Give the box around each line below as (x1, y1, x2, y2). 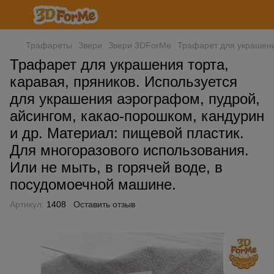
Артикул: (10, 199, 44, 209)
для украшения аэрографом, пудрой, (10, 91, 260, 107)
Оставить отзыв (73, 199, 135, 209)
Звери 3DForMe (108, 40, 171, 50)
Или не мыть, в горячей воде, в (10, 159, 223, 176)
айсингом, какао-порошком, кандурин (10, 108, 264, 124)
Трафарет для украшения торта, (10, 56, 229, 73)
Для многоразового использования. (10, 142, 249, 158)
